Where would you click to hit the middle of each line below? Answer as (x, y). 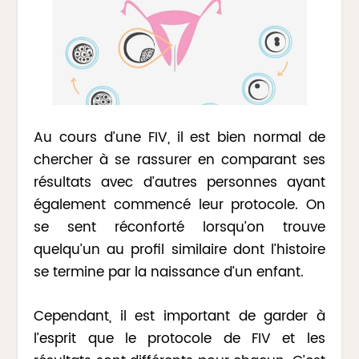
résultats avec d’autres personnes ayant (179, 182)
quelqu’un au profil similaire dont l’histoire (179, 250)
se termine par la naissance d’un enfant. (169, 272)
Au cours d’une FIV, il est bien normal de (179, 137)
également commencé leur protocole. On (179, 205)
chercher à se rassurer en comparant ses (179, 160)
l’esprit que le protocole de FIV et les (179, 339)
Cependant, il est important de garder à (179, 317)
